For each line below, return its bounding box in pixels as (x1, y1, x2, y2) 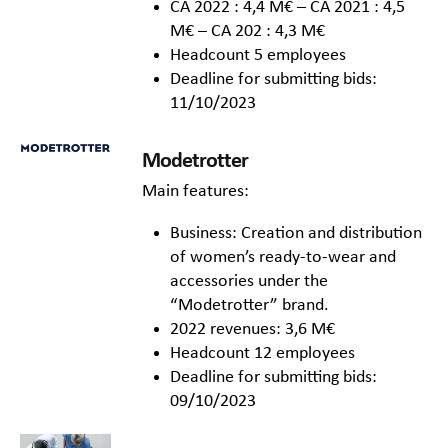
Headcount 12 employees (170, 344, 355, 364)
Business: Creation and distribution (170, 224, 422, 244)
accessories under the (170, 272, 328, 292)
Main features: (142, 182, 249, 202)
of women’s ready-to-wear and (170, 248, 396, 268)
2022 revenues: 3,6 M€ (170, 320, 335, 340)
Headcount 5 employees (170, 46, 346, 66)
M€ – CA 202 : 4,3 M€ (170, 22, 325, 42)
